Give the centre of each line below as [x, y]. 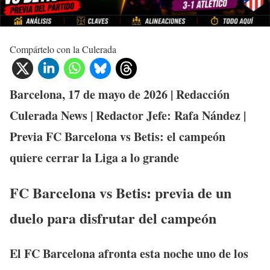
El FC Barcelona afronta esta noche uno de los [129, 253]
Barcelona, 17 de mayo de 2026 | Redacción [120, 94]
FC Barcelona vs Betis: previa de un [121, 193]
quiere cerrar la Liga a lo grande [94, 158]
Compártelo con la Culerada [63, 49]
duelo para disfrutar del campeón [113, 218]
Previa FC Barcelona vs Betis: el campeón [118, 137]
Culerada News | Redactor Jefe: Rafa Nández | [128, 115]
